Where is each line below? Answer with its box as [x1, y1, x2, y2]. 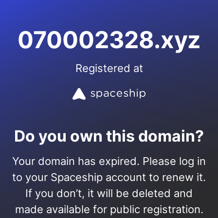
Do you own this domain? [14, 127, 204, 145]
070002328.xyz [17, 25, 201, 54]
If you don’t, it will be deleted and [25, 187, 193, 200]
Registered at [75, 62, 143, 74]
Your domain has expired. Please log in [12, 155, 206, 167]
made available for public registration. [15, 203, 203, 216]
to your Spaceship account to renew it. [12, 171, 206, 183]
